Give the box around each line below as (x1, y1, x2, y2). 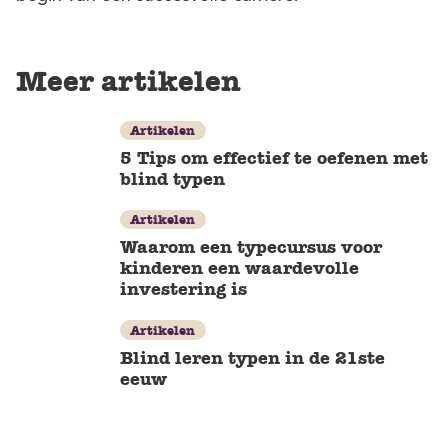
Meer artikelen (16, 62, 241, 100)
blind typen (120, 166, 225, 191)
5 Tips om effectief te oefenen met (120, 145, 428, 170)
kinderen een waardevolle (120, 256, 359, 281)
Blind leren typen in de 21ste (120, 345, 385, 370)
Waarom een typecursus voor (120, 235, 382, 260)
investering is (120, 277, 247, 302)
